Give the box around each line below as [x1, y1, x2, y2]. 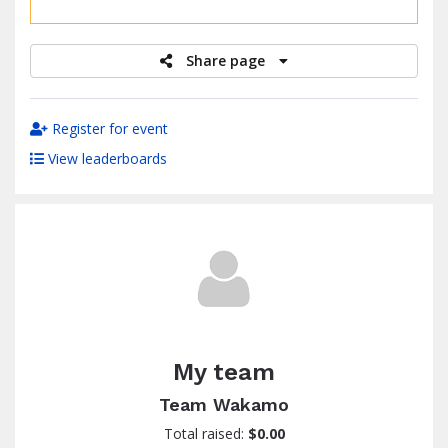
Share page [186, 51, 269, 70]
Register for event [48, 119, 168, 138]
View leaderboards [44, 149, 167, 168]
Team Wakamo [159, 394, 289, 415]
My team [173, 358, 275, 386]
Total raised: [163, 424, 248, 443]
